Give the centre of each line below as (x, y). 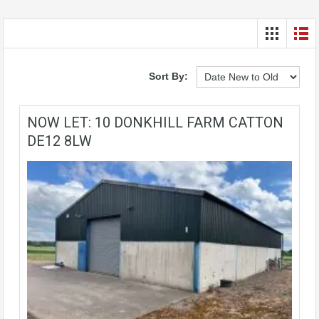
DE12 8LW (59, 141)
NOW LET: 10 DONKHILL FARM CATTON (155, 122)
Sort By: (168, 76)
